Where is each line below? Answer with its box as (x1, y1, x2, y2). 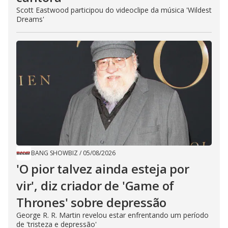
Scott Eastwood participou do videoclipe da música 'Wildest (16, 5, 212, 15)
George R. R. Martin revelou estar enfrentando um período (16, 210, 209, 220)
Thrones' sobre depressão (16, 194, 167, 211)
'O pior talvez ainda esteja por (16, 160, 189, 177)
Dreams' (16, 14, 44, 24)
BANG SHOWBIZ (31, 149, 78, 157)
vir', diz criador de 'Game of (16, 177, 175, 194)
